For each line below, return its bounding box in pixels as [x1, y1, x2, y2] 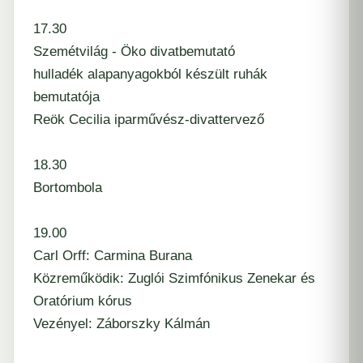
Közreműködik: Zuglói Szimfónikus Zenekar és [33, 271, 315, 286]
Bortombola [33, 180, 102, 195]
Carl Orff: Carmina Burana [33, 248, 192, 263]
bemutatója [33, 89, 100, 105]
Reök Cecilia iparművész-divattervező [33, 112, 264, 127]
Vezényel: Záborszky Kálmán [33, 316, 210, 331]
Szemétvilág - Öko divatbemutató [33, 44, 235, 59]
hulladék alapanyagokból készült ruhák [33, 66, 267, 82]
